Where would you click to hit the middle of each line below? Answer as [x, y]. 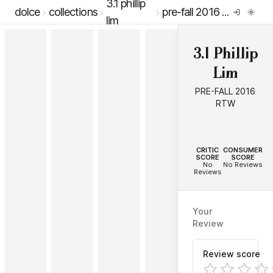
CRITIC [208, 150]
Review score [231, 254]
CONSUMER [243, 150]
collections [73, 12]
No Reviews [243, 165]
